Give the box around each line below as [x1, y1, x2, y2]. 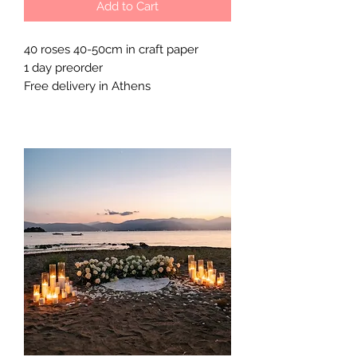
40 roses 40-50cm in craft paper [24, 41, 198, 57]
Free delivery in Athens [24, 78, 151, 93]
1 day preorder [24, 60, 106, 75]
